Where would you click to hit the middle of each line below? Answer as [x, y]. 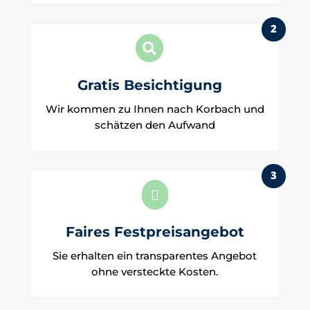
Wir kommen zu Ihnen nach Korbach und [155, 109]
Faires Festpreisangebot [155, 232]
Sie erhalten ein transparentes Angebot [155, 256]
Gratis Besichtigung [149, 85]
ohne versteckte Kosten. [155, 272]
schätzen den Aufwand [155, 125]
